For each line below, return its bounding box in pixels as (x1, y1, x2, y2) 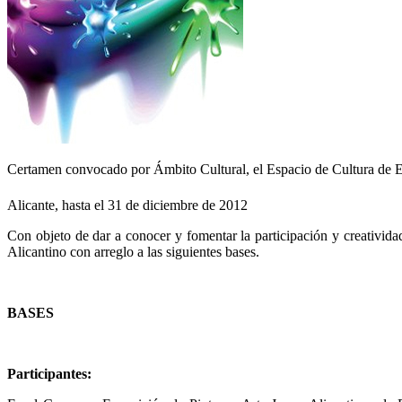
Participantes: (7, 365, 92, 381)
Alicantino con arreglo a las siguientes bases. (7, 243, 259, 259)
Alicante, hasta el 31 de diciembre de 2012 (7, 197, 248, 213)
